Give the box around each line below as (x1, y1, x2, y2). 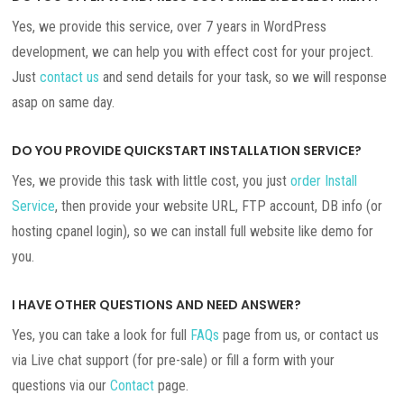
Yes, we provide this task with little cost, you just (12, 171, 291, 189)
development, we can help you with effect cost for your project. (12, 42, 374, 60)
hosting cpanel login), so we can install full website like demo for (12, 222, 374, 240)
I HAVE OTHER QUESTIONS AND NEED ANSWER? (12, 295, 302, 314)
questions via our (12, 376, 111, 394)
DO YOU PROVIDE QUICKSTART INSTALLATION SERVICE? (12, 141, 363, 160)
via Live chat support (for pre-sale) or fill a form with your (12, 351, 335, 369)
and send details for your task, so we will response (99, 68, 388, 86)
